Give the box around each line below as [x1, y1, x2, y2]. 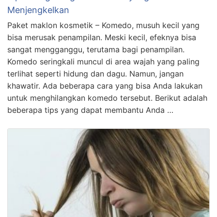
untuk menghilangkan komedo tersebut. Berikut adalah [7, 93, 207, 103]
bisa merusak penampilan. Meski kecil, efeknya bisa [7, 32, 196, 42]
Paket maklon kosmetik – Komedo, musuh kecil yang [7, 20, 200, 30]
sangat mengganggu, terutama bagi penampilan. [7, 44, 185, 54]
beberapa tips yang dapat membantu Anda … [7, 105, 173, 115]
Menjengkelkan [7, 4, 69, 15]
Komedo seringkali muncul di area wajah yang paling [7, 56, 200, 66]
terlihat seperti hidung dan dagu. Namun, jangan [7, 68, 184, 78]
